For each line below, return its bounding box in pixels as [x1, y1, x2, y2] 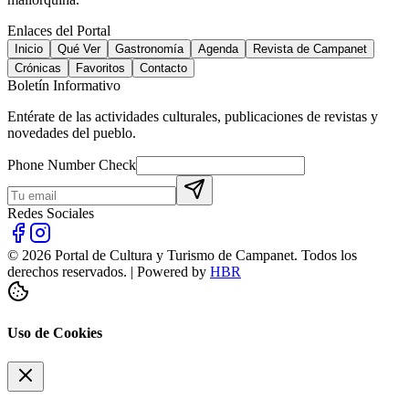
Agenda [198, 42, 238, 57]
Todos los [301, 247, 357, 264]
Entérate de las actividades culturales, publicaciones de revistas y [7, 109, 378, 125]
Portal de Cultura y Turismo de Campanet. [51, 247, 301, 264]
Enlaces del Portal [7, 23, 110, 39]
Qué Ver [58, 42, 100, 57]
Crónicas [15, 61, 61, 76]
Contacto [140, 61, 187, 76]
